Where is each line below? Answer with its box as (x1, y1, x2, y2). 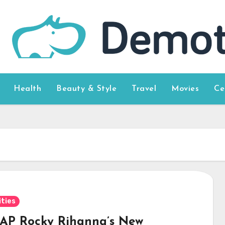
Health (14, 85, 42, 93)
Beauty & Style (56, 85, 117, 93)
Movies (171, 85, 199, 93)
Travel (132, 85, 157, 93)
